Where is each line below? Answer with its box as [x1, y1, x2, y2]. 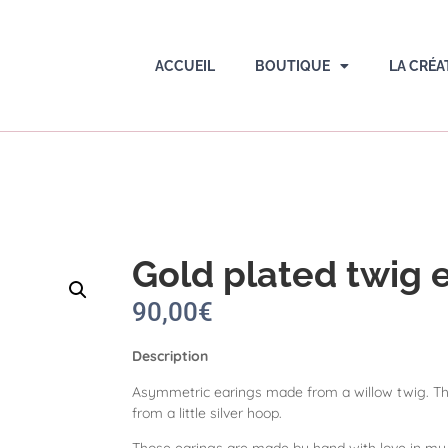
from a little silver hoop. [132, 403, 282, 422]
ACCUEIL [154, 57, 215, 74]
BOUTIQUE [254, 57, 330, 74]
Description [132, 347, 208, 366]
